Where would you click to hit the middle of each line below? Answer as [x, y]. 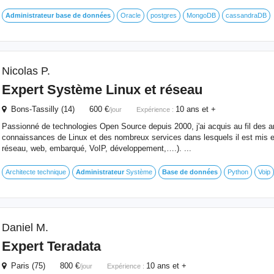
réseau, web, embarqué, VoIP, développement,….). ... [96, 148]
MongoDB [201, 15]
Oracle [130, 15]
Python [238, 172]
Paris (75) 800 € [43, 266]
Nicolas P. [26, 71]
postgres [163, 15]
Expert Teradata [51, 246]
